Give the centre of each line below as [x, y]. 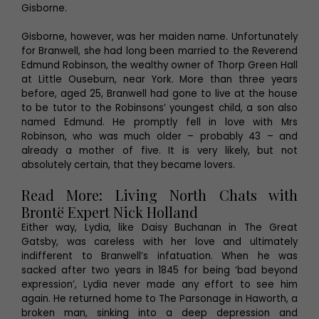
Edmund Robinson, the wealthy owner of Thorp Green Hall [159, 66]
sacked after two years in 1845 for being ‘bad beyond [159, 271]
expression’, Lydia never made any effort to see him [159, 285]
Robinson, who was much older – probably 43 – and [159, 137]
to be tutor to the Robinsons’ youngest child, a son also [159, 108]
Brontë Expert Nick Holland [110, 212]
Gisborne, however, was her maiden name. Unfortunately [159, 37]
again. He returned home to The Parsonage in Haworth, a [159, 299]
